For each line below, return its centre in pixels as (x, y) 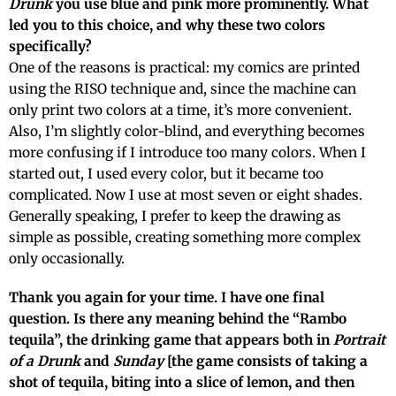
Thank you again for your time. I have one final (167, 298)
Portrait (359, 340)
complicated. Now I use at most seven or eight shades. (186, 195)
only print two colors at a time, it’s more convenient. (180, 110)
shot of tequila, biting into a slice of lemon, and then (182, 383)
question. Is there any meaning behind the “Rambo (178, 319)
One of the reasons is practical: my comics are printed (184, 68)
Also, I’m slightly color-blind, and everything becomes (187, 132)
